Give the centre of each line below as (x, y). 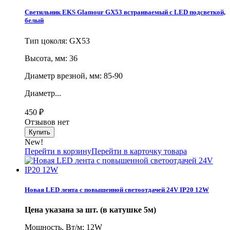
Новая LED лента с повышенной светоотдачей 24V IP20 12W (117, 189)
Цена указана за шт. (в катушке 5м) (90, 209)
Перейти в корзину (58, 151)
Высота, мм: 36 (51, 58)
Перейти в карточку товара (139, 151)
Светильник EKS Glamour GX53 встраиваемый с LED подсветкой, (125, 12)
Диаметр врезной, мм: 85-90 (74, 75)
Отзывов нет (47, 122)
